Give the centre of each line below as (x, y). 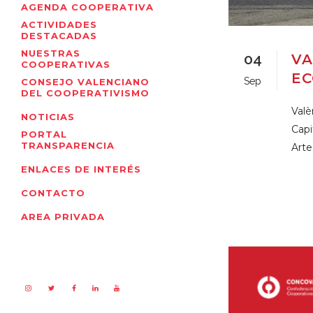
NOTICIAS (48, 117)
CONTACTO (53, 193)
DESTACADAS (59, 36)
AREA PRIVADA (63, 217)
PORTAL (44, 134)
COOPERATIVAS (66, 65)
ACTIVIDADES (59, 25)
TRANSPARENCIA (68, 146)
